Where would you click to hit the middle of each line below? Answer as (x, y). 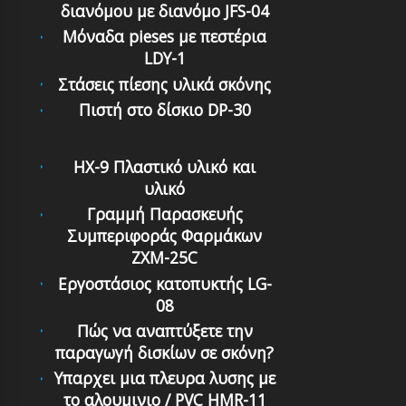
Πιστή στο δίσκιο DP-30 (164, 110)
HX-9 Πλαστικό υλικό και (165, 167)
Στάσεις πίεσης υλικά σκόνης (165, 84)
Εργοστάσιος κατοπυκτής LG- (164, 283)
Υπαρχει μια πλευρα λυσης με (164, 378)
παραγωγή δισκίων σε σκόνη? (165, 353)
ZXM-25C (165, 258)
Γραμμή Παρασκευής (164, 214)
